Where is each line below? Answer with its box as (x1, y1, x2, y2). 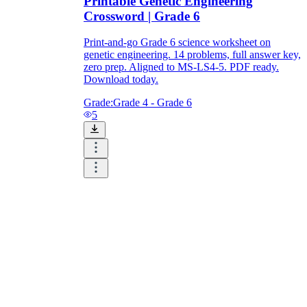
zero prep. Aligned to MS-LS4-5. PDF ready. (84, 61, 279, 73)
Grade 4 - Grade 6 (113, 97, 192, 109)
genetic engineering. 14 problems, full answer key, (84, 49, 301, 61)
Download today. (84, 73, 158, 86)
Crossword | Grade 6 (84, 8, 200, 23)
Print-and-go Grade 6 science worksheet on (84, 36, 271, 49)
